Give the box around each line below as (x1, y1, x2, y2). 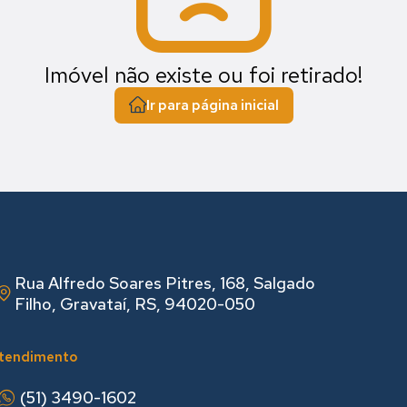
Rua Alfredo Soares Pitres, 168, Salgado (14, 273, 315, 294)
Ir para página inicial (145, 95, 279, 114)
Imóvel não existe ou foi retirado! (45, 61, 362, 89)
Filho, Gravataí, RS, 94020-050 (14, 293, 255, 315)
